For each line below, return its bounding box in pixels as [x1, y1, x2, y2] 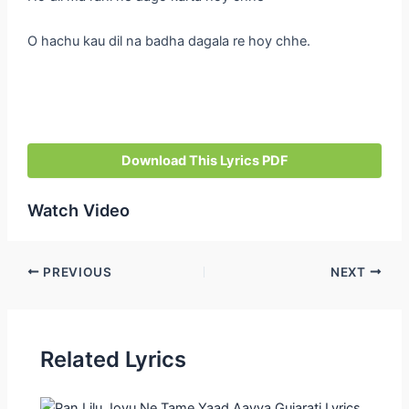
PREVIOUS [39, 264, 112, 279]
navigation [5, 284, 71, 301]
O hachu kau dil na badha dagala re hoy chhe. [26, 33, 310, 50]
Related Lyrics [40, 346, 187, 373]
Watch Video [26, 199, 130, 220]
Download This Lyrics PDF [121, 152, 288, 169]
